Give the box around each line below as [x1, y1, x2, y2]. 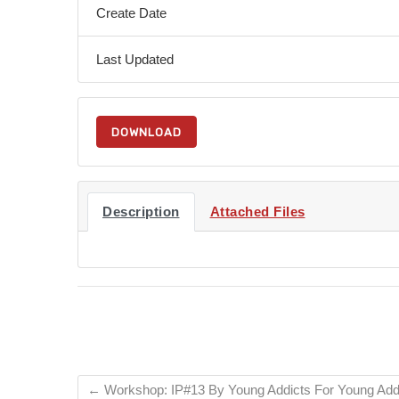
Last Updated [96, 52, 174, 67]
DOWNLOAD [111, 125, 182, 139]
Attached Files [209, 205, 305, 219]
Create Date [96, 5, 167, 20]
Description [102, 205, 180, 219]
